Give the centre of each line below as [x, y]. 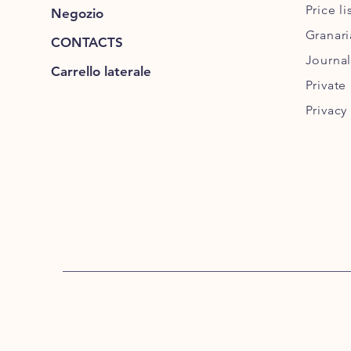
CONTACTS [87, 42]
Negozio [77, 13]
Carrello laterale [101, 71]
